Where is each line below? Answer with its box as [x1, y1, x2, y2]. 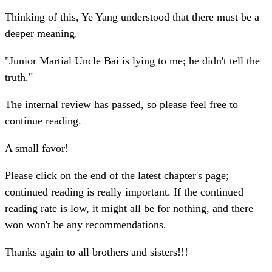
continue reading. [5, 115, 81, 127]
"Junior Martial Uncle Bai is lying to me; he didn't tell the [5, 55, 260, 67]
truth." [5, 71, 33, 84]
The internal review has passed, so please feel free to [5, 98, 238, 111]
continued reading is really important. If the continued [5, 186, 243, 199]
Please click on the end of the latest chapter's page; [5, 169, 229, 182]
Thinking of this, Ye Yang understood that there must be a [5, 11, 259, 24]
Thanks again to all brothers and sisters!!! [5, 246, 188, 259]
